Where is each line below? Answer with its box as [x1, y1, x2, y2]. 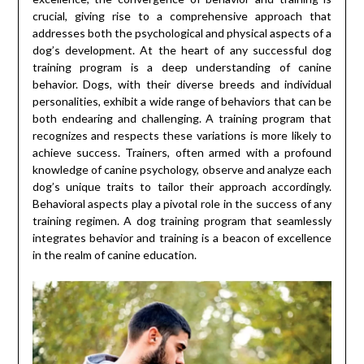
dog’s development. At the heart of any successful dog [32, 43, 332, 58]
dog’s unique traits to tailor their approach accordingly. [32, 180, 332, 194]
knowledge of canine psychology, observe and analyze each [32, 162, 332, 177]
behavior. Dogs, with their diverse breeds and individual [32, 77, 332, 92]
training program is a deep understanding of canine [32, 60, 332, 75]
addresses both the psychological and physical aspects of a [32, 26, 332, 41]
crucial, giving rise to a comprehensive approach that [32, 9, 332, 24]
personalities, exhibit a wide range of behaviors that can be [32, 94, 332, 109]
